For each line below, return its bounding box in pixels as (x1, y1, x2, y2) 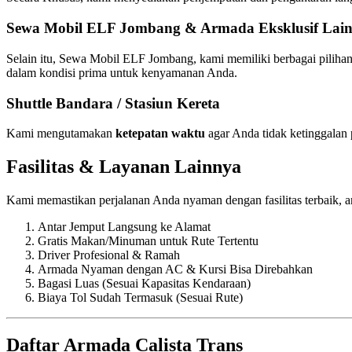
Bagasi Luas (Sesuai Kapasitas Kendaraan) (38, 277, 251, 291)
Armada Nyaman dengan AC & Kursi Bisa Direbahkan (38, 262, 313, 277)
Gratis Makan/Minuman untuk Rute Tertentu (38, 234, 258, 248)
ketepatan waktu (115, 126, 205, 141)
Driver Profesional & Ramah (38, 248, 180, 262)
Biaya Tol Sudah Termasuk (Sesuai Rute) (38, 291, 243, 305)
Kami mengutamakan (6, 126, 115, 141)
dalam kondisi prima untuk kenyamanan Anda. (6, 65, 237, 79)
